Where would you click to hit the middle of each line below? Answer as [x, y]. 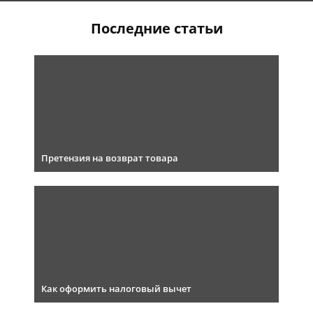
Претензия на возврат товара [110, 158]
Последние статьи [156, 28]
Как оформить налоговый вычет [116, 289]
